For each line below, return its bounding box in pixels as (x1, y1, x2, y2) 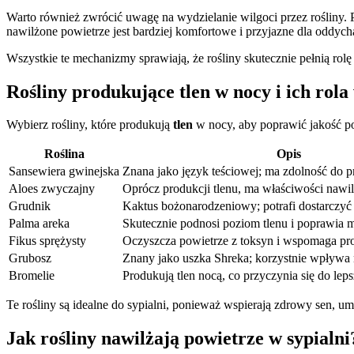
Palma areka (9, 217, 70, 231)
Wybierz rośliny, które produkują (6, 118, 173, 132)
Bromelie (9, 269, 55, 283)
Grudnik (9, 199, 51, 213)
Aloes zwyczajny (9, 182, 95, 196)
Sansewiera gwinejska (9, 164, 119, 179)
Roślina (43, 147, 85, 161)
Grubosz (9, 251, 51, 265)
